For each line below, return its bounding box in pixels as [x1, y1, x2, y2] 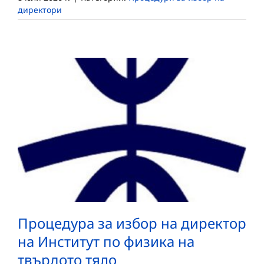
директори [18, 4, 62, 15]
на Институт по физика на [18, 231, 194, 251]
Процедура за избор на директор [18, 213, 246, 233]
